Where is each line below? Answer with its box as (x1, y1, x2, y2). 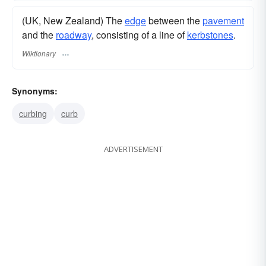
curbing (19, 107, 47, 119)
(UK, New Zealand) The (22, 14, 125, 28)
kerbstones (187, 28, 233, 42)
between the (146, 14, 202, 28)
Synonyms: (12, 84, 58, 97)
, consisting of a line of (91, 28, 187, 42)
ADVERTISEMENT (103, 143, 163, 154)
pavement (202, 14, 244, 28)
